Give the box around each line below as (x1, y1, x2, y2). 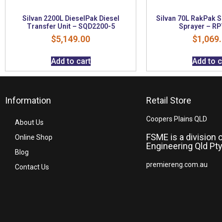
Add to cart (51, 56, 91, 66)
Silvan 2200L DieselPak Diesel (22, 14, 119, 22)
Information (5, 95, 51, 106)
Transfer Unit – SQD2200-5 (26, 22, 115, 30)
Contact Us (15, 163, 49, 171)
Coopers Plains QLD (146, 114, 207, 123)
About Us (15, 118, 44, 126)
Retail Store (146, 95, 191, 106)
